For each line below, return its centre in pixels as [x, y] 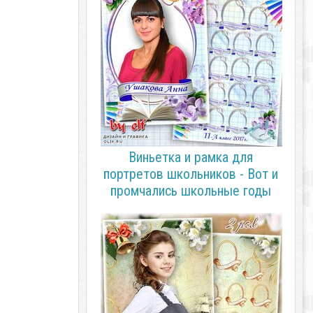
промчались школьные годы [191, 191]
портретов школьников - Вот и [191, 174]
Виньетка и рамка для [191, 157]
